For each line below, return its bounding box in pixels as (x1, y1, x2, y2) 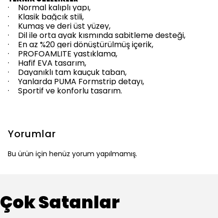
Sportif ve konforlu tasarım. (18, 85, 122, 96)
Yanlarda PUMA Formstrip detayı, (18, 76, 144, 87)
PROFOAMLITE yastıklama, (18, 48, 117, 59)
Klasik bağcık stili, (18, 11, 84, 22)
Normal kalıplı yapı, (18, 2, 91, 13)
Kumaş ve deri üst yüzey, (18, 20, 110, 32)
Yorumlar (8, 127, 56, 141)
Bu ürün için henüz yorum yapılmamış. (8, 149, 137, 159)
